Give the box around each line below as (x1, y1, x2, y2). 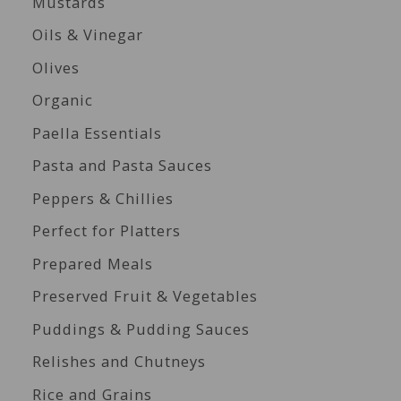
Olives (31, 56, 80, 78)
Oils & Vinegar (31, 24, 143, 46)
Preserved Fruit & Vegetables (31, 286, 258, 307)
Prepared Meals (31, 252, 153, 274)
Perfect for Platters (31, 220, 181, 242)
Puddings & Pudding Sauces (31, 318, 250, 339)
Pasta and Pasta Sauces (31, 155, 212, 176)
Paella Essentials (31, 122, 162, 143)
